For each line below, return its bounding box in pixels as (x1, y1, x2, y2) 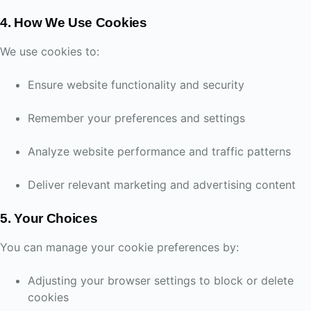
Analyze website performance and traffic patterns (28, 144, 291, 158)
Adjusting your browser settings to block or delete (28, 274, 294, 287)
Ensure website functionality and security (28, 78, 244, 92)
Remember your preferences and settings (28, 111, 245, 125)
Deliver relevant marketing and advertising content (28, 178, 296, 192)
